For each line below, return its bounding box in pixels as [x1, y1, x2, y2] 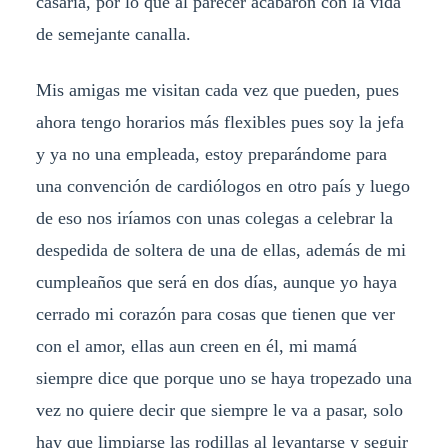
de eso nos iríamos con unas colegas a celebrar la [35, 208, 393, 229]
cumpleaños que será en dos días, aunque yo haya [35, 272, 397, 293]
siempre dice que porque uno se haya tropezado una [35, 368, 412, 389]
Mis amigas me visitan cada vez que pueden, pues [35, 80, 399, 101]
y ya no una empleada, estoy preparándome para [35, 144, 387, 165]
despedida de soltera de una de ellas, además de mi [35, 240, 406, 261]
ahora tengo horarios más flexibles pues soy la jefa [35, 112, 404, 133]
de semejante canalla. [35, 24, 191, 45]
